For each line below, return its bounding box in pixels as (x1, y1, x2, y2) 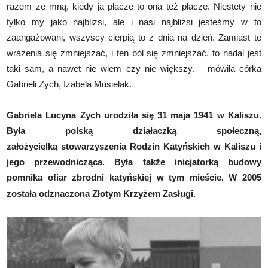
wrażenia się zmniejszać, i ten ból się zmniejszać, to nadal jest (7, 48, 261, 59)
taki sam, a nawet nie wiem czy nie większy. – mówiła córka (7, 63, 261, 74)
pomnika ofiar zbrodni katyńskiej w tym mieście (7, 172, 221, 183)
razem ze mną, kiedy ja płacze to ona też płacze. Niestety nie (7, 1, 261, 12)
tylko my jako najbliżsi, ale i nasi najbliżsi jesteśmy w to (7, 17, 261, 28)
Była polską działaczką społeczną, (7, 126, 261, 136)
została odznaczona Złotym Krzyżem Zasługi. (7, 188, 199, 199)
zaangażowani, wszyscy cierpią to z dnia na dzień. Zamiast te (7, 32, 261, 43)
